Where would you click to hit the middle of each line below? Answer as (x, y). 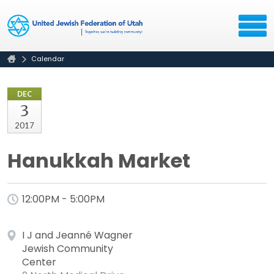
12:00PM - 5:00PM (63, 199)
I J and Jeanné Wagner (77, 235)
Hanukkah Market (99, 161)
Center (39, 262)
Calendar (48, 59)
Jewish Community (68, 249)
